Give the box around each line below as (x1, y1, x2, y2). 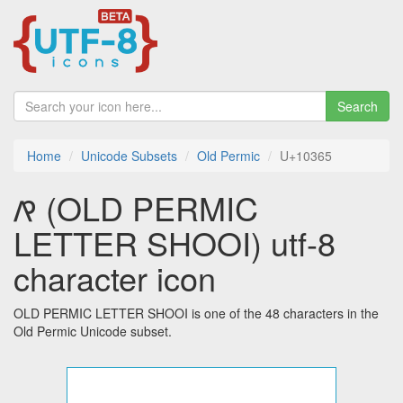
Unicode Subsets (81, 147, 177, 166)
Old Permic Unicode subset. (13, 322, 172, 341)
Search (337, 97, 378, 116)
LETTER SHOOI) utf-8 (13, 219, 336, 266)
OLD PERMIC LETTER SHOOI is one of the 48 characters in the (13, 304, 379, 323)
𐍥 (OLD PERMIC (13, 184, 258, 231)
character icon (13, 255, 216, 301)
